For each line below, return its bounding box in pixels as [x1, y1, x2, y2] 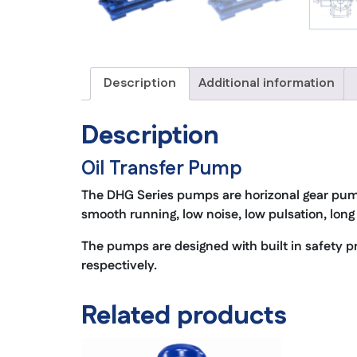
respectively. [81, 257, 157, 276]
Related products [81, 298, 287, 335]
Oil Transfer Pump [81, 155, 242, 183]
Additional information [198, 74, 335, 93]
